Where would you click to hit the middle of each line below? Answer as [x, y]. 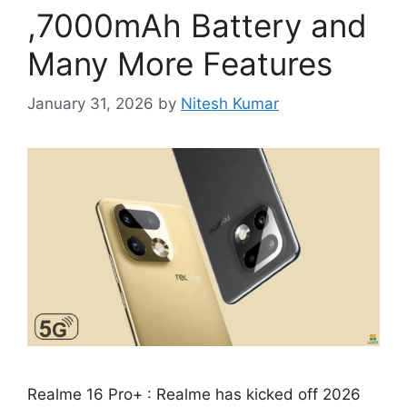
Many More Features [180, 63]
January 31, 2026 [90, 104]
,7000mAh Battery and [197, 25]
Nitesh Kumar [230, 104]
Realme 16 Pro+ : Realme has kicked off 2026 [194, 395]
